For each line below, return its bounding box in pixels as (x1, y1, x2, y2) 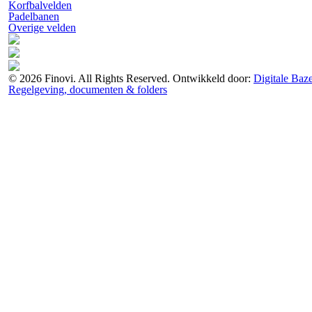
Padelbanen (8, 10, 59, 22)
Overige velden (8, 22, 76, 33)
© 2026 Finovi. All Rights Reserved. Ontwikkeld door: (8, 72, 253, 84)
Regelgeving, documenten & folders (8, 84, 167, 95)
